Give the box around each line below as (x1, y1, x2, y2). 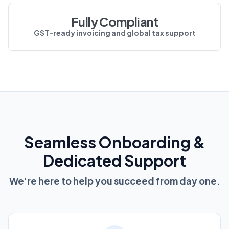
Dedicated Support (43, 150, 186, 170)
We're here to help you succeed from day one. (9, 174, 220, 187)
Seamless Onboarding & (24, 132, 205, 152)
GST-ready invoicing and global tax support (33, 28, 196, 37)
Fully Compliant (71, 13, 158, 29)
